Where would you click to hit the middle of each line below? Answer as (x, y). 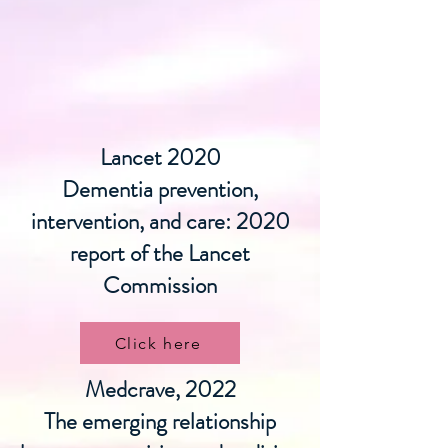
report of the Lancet (160, 253)
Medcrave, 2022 (160, 389)
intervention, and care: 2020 (160, 221)
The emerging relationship (160, 421)
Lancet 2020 (160, 157)
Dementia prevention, (160, 189)
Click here (158, 343)
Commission (160, 285)
